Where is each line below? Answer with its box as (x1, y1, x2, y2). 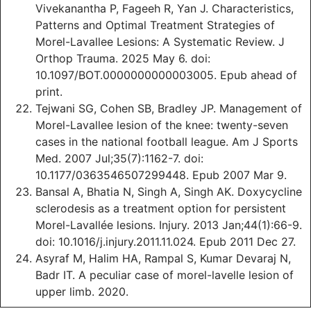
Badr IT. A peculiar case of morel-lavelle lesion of (35, 268, 294, 283)
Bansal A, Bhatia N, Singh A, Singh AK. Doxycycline (35, 185, 302, 199)
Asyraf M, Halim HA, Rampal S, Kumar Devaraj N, (35, 251, 291, 266)
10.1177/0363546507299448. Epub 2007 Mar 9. (35, 168, 287, 183)
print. (35, 85, 62, 99)
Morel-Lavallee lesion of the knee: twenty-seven (35, 118, 288, 133)
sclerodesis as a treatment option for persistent (35, 201, 286, 216)
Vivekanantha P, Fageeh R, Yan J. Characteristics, (35, 1, 294, 16)
